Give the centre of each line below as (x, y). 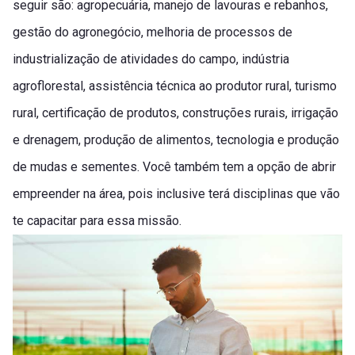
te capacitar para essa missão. (97, 220)
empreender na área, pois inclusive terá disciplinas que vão (176, 193)
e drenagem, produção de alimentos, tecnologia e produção (176, 139)
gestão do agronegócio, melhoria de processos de (153, 32)
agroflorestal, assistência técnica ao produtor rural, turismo (175, 86)
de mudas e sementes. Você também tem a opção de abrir (174, 166)
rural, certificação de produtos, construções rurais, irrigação (176, 113)
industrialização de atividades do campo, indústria (151, 59)
